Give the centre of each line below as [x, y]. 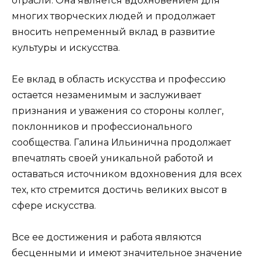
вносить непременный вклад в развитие [113, 32]
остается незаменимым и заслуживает [106, 95]
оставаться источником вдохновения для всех [127, 174]
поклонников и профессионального [102, 126]
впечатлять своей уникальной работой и [113, 158]
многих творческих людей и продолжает [113, 16]
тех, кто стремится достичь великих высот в [119, 189]
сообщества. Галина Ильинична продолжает [121, 142]
